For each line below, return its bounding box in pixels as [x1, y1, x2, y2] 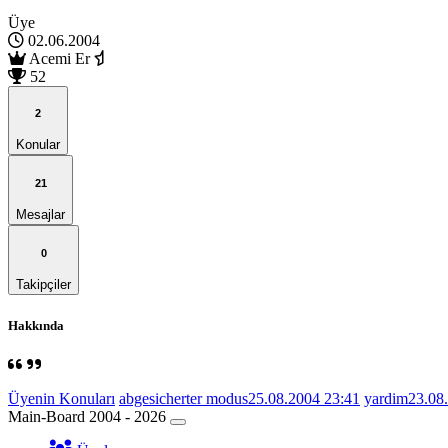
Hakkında [8, 317, 64, 333]
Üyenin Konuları [8, 389, 115, 407]
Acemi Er [26, 49, 94, 67]
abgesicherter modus [119, 389, 248, 407]
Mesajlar [16, 207, 65, 223]
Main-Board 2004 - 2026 [8, 407, 166, 425]
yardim [364, 389, 408, 407]
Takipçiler [16, 277, 71, 293]
